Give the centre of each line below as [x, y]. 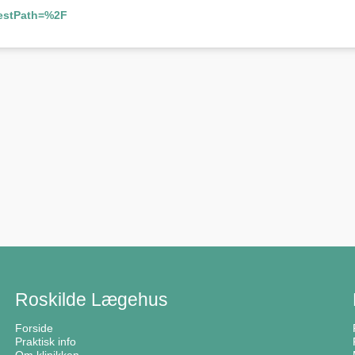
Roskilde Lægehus [92, 300]
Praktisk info [46, 342]
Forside [34, 328]
